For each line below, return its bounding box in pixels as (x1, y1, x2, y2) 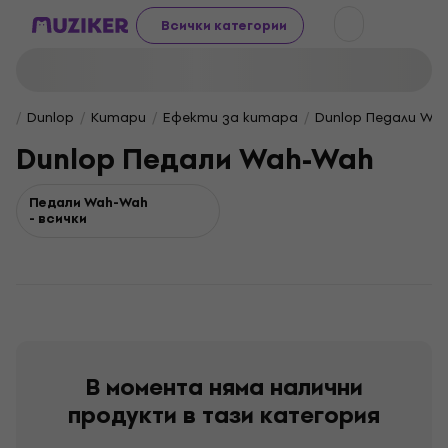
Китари (91, 107, 146, 128)
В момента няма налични (85, 368, 363, 406)
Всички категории (161, 14, 287, 36)
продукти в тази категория (68, 396, 380, 434)
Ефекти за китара (163, 107, 298, 128)
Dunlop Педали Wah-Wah (16, 136, 374, 183)
